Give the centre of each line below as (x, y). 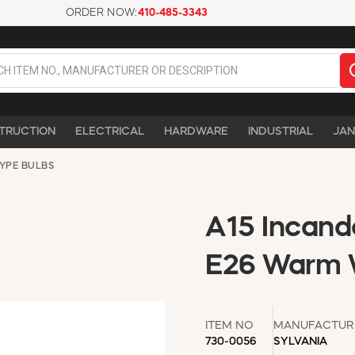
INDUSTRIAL (281, 131)
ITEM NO (229, 325)
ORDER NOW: (101, 13)
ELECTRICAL (110, 131)
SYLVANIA (300, 341)
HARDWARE (196, 131)
